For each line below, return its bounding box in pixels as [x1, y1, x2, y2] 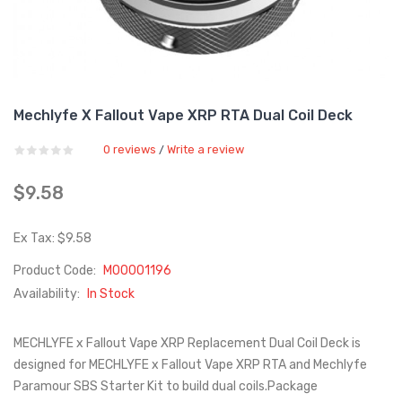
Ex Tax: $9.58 [13, 231, 92, 246]
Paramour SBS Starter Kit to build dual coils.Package [13, 379, 318, 394]
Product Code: [13, 263, 99, 278]
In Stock [87, 286, 135, 301]
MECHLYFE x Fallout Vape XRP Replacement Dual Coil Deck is [13, 336, 361, 351]
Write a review [167, 143, 244, 156]
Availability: [13, 286, 83, 301]
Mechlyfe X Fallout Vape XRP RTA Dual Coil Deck [13, 107, 353, 124]
